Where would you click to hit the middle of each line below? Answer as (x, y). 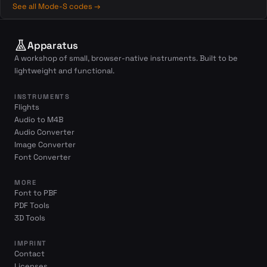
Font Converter (43, 157)
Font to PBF (36, 193)
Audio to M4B (39, 119)
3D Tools (30, 218)
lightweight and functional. (64, 71)
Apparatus (53, 45)
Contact (30, 254)
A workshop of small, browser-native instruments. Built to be (126, 58)
